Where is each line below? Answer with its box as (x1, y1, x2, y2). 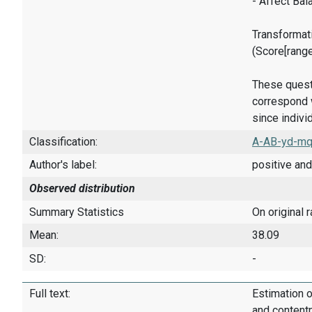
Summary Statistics (29, 205, 124, 219)
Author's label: (29, 158, 97, 172)
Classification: (29, 134, 97, 148)
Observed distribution (29, 182, 135, 196)
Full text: (29, 287, 70, 301)
